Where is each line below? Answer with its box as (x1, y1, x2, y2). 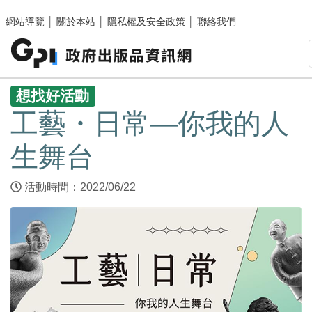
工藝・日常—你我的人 (10, 108, 289, 139)
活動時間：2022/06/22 (22, 181, 144, 194)
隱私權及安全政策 (107, 16, 185, 27)
